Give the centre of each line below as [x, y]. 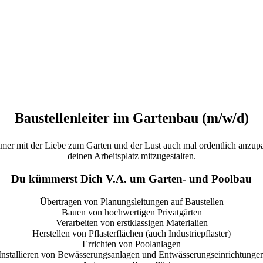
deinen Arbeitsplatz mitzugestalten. [131, 156]
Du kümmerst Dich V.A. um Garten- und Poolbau [131, 178]
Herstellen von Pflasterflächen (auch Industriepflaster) [131, 233]
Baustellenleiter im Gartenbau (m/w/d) [131, 118]
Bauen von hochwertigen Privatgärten [131, 212]
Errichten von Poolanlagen [131, 244]
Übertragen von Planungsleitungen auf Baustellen [131, 201]
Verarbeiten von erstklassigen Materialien [131, 222]
